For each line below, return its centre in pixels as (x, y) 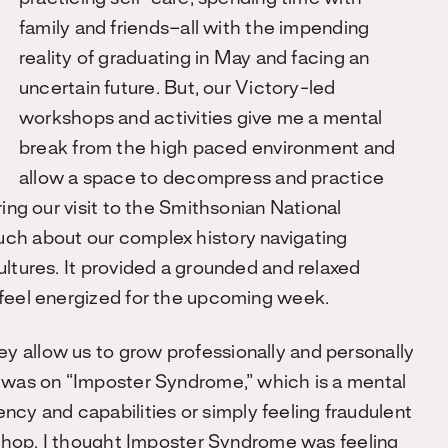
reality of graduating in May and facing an (194, 59)
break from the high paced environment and (207, 149)
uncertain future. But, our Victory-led (177, 89)
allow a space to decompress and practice (202, 179)
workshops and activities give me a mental (201, 119)
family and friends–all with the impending (194, 29)
